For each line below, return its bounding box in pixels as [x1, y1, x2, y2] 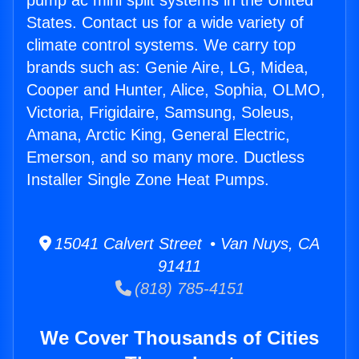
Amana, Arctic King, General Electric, [26, 126, 290, 144]
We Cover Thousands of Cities [40, 327, 319, 349]
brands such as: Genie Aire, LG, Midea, [26, 58, 309, 77]
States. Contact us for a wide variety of [26, 14, 304, 32]
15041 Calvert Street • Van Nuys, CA [51, 235, 320, 253]
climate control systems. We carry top [26, 36, 296, 54]
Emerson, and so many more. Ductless [26, 148, 305, 167]
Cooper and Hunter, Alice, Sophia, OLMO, [26, 81, 325, 99]
